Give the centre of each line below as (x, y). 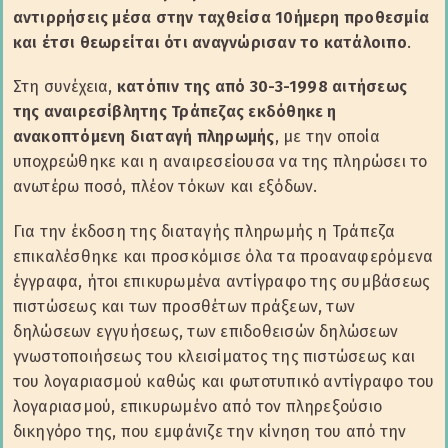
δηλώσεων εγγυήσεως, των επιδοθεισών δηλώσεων (205, 331)
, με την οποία (327, 137)
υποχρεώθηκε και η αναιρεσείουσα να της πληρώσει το (220, 162)
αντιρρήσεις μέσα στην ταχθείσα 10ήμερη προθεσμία (221, 18)
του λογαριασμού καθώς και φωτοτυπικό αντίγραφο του (223, 381)
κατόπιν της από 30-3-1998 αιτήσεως (262, 87)
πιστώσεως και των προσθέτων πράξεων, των (184, 306)
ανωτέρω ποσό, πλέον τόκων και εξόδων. (165, 187)
